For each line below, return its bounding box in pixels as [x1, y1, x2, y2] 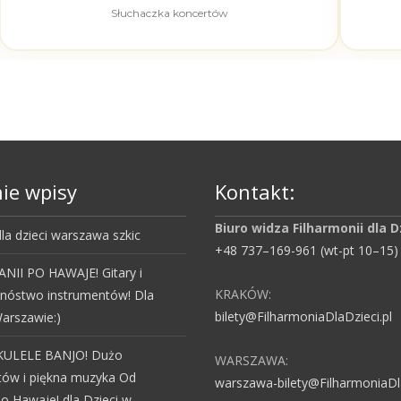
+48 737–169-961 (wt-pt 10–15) [215, 242, 398, 259]
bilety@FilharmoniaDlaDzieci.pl [215, 308, 392, 325]
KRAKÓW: [215, 286, 271, 303]
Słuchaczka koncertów [110, 6, 228, 20]
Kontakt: [215, 178, 294, 205]
